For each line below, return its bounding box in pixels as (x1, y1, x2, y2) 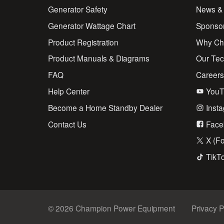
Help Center (48, 85, 90, 97)
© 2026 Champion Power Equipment (48, 202, 175, 214)
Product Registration (48, 36, 119, 47)
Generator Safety (48, 3, 108, 14)
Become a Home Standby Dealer (48, 101, 163, 113)
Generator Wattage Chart (48, 19, 136, 31)
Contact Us (48, 118, 87, 129)
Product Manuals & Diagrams (48, 52, 150, 64)
